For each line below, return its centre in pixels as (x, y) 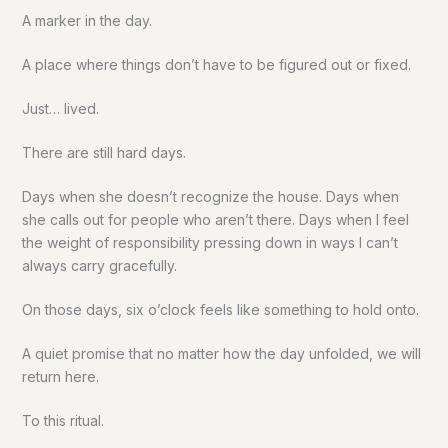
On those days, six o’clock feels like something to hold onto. (220, 310)
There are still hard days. (103, 153)
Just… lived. (60, 109)
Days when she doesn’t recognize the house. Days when (210, 197)
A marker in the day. (86, 21)
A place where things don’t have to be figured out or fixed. (216, 65)
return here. (60, 377)
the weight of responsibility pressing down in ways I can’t (209, 243)
